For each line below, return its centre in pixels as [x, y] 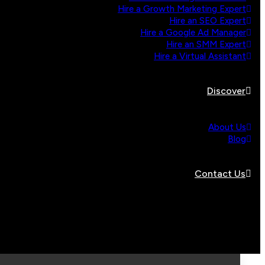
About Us [227, 127]
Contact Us [220, 174]
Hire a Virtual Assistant [200, 56]
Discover [226, 91]
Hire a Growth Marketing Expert [182, 9]
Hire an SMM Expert [206, 44]
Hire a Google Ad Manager [193, 33]
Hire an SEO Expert [208, 21]
